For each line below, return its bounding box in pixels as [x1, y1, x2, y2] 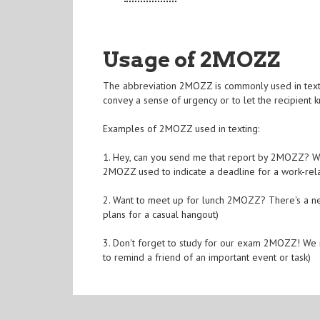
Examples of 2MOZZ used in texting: [103, 122, 260, 136]
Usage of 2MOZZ [103, 46, 281, 73]
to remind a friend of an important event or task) [103, 251, 311, 264]
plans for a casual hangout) [103, 208, 219, 221]
